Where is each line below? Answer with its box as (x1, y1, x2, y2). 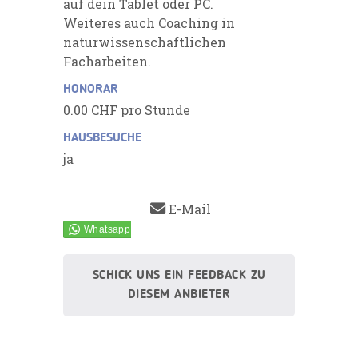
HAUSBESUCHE (63, 131, 141, 145)
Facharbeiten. (63, 52, 151, 70)
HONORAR (63, 82, 118, 96)
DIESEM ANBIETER (127, 288, 231, 301)
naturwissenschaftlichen (63, 33, 226, 50)
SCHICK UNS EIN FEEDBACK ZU (92, 268, 266, 282)
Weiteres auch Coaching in (63, 14, 235, 31)
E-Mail (165, 200, 211, 217)
